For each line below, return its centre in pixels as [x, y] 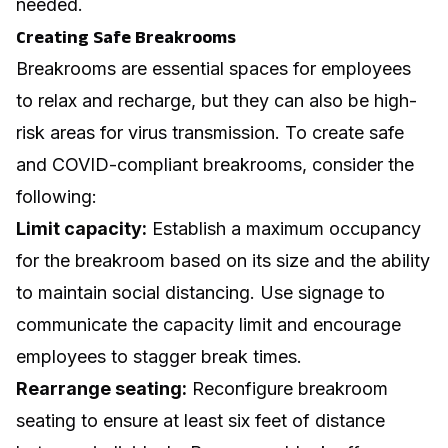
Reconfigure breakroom [287, 388]
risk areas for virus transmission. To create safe [210, 132]
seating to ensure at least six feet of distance [200, 420]
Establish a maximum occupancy [284, 228]
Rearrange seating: [101, 388]
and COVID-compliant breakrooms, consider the [215, 164]
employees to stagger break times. [159, 356]
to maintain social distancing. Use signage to [200, 292]
